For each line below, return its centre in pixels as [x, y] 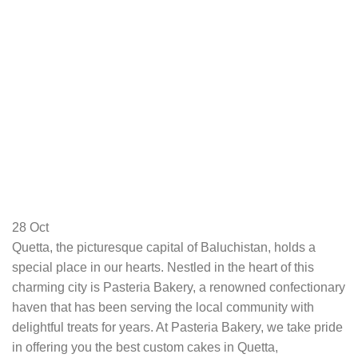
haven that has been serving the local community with [163, 307]
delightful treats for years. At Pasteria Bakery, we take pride [177, 327]
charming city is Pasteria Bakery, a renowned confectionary [179, 287]
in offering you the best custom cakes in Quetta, [145, 347]
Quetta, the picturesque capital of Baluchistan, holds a [164, 247]
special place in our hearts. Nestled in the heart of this [163, 267]
